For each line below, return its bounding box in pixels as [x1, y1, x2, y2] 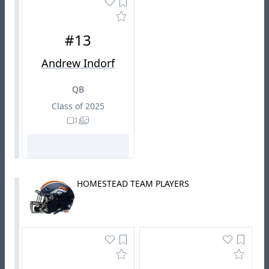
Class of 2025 [52, 100, 104, 112]
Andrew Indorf [41, 55, 115, 70]
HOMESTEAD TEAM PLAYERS [77, 177, 189, 189]
